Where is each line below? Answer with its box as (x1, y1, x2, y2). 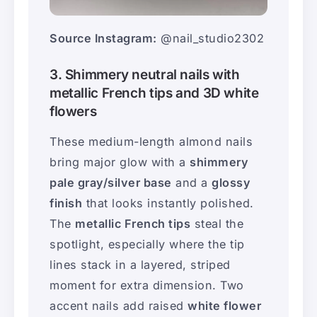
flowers (50, 103, 97, 120)
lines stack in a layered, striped (50, 257, 231, 272)
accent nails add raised (50, 298, 188, 313)
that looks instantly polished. (82, 195, 254, 210)
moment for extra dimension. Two (50, 277, 244, 292)
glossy (212, 175, 250, 190)
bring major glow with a (50, 154, 190, 169)
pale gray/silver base (50, 175, 172, 190)
